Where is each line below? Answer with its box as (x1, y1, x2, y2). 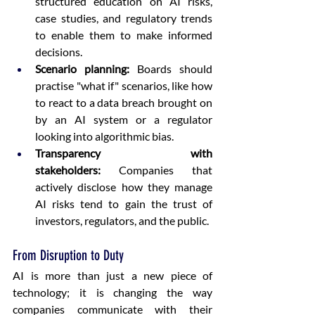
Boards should (129, 62, 212, 75)
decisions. (35, 45, 86, 58)
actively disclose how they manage (35, 180, 212, 193)
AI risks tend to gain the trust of (35, 197, 212, 210)
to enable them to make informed (35, 28, 212, 41)
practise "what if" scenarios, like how (35, 79, 212, 92)
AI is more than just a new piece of (13, 269, 212, 282)
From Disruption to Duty (13, 247, 124, 264)
